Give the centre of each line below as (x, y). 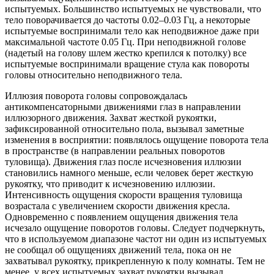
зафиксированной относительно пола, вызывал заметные (124, 128)
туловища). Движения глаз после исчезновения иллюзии (123, 161)
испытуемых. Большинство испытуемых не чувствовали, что (133, 9)
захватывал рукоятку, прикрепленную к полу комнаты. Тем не (135, 261)
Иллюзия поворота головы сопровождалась (96, 95)
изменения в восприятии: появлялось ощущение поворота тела (137, 139)
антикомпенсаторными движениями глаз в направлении (123, 106)
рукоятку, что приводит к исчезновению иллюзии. (110, 183)
